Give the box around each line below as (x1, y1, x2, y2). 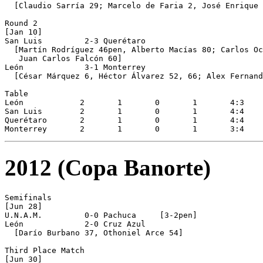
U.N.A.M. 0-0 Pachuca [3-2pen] (5, 211, 197, 220)
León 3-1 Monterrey (5, 62, 146, 72)
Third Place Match (5, 246, 89, 255)
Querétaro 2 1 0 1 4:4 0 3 (5, 115, 52, 124)
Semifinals (5, 193, 56, 203)
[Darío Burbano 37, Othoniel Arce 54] (5, 228, 183, 238)
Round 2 (5, 18, 38, 28)
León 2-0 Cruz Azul (5, 220, 146, 229)
